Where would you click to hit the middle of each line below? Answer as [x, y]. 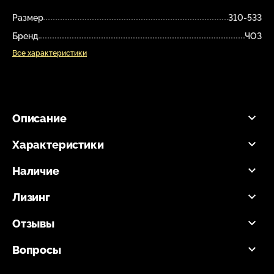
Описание [39, 118]
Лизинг [31, 197]
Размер [28, 17]
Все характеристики [50, 53]
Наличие [36, 171]
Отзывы [33, 223]
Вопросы [37, 250]
